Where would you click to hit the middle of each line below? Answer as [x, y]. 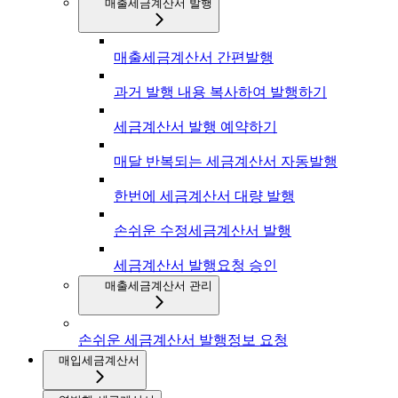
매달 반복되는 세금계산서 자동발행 [226, 161]
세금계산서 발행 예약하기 [195, 126]
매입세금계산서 [99, 360]
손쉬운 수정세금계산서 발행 [203, 230]
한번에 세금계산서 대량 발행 [204, 195]
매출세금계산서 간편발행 [194, 57]
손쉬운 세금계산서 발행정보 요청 [183, 339]
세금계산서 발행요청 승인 [195, 265]
